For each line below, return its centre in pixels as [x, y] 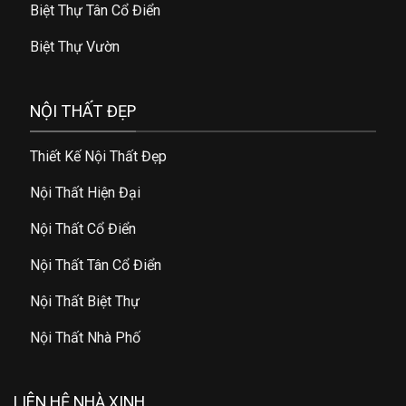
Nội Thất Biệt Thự [85, 302]
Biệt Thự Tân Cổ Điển [96, 11]
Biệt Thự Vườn [75, 47]
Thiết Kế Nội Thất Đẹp [99, 157]
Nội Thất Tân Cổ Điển [96, 266]
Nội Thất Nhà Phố [86, 338]
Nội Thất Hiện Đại [86, 193]
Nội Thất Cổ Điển [83, 229]
